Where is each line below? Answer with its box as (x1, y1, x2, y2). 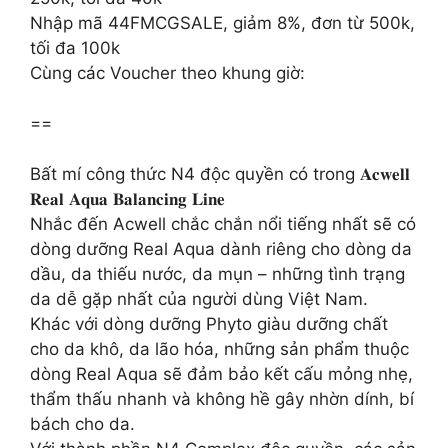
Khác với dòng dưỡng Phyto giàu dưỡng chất (30, 313, 388, 334)
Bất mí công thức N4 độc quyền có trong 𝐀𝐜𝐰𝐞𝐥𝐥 (30, 163, 410, 184)
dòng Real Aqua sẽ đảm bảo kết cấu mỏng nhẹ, (30, 363, 413, 384)
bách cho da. (30, 413, 135, 434)
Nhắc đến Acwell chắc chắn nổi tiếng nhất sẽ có (30, 213, 416, 234)
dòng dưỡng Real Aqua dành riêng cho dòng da (30, 238, 412, 259)
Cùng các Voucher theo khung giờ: (30, 62, 305, 83)
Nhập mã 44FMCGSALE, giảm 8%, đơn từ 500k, (30, 12, 415, 33)
